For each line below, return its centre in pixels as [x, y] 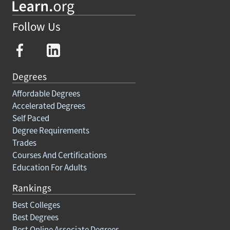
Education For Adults [50, 167]
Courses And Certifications [60, 155]
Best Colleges [36, 205]
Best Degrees [35, 217]
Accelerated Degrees [49, 106]
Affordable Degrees [46, 93]
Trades [24, 142]
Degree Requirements [51, 130]
